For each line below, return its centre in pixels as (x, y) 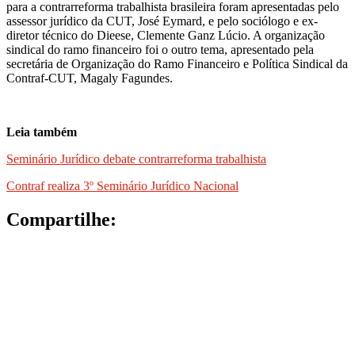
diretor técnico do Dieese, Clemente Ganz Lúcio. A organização (166, 35)
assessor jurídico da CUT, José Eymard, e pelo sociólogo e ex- (162, 21)
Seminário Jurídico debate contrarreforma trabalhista (136, 158)
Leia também (42, 132)
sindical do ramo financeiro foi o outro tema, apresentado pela (160, 49)
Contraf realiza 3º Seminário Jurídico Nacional (122, 185)
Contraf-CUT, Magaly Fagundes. (90, 78)
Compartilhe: (61, 219)
